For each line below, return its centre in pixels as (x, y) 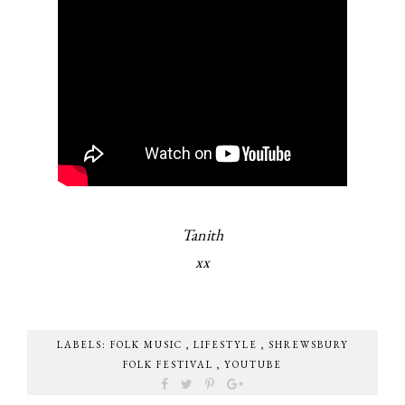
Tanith (202, 235)
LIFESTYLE (227, 345)
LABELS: (83, 345)
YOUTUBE (253, 365)
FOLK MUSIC (148, 345)
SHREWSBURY (308, 345)
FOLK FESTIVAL (170, 365)
